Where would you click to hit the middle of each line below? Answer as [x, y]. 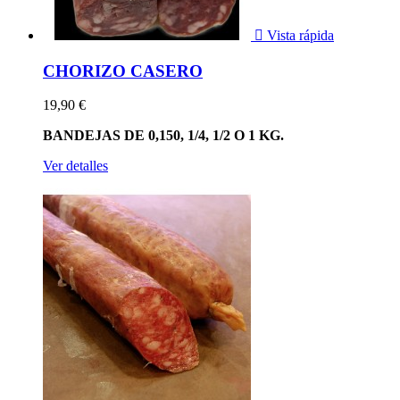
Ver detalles [75, 166]
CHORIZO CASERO [123, 71]
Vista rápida [299, 35]
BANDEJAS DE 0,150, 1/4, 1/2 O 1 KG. [163, 136]
